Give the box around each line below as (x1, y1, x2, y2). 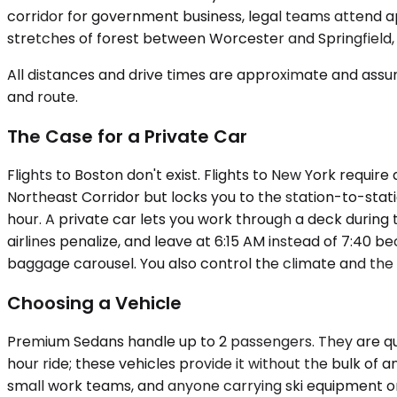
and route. (7, 87, 78, 107)
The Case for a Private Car (7, 123, 247, 149)
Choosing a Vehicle (7, 290, 182, 315)
